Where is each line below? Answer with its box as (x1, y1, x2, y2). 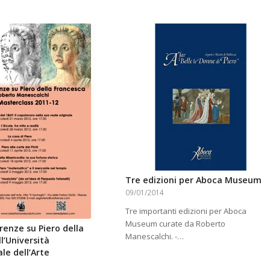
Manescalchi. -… (125, 231, 184, 242)
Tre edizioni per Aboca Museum (125, 174, 262, 186)
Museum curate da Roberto (125, 218, 225, 230)
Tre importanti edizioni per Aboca (125, 206, 246, 217)
